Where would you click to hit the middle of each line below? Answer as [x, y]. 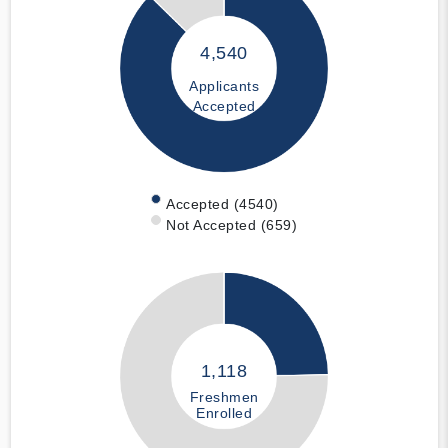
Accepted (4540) [222, 203]
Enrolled [224, 412]
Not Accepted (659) [231, 224]
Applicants [224, 86]
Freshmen [224, 396]
